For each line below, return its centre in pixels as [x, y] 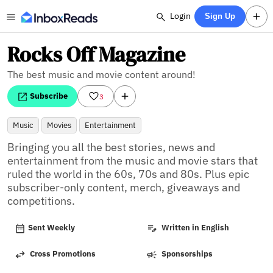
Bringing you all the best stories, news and [111, 147]
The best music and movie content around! [101, 74]
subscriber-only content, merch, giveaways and [124, 187]
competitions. [41, 201]
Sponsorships [186, 254]
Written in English [194, 228]
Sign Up [220, 16]
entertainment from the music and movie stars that [133, 161]
